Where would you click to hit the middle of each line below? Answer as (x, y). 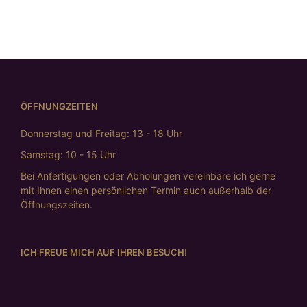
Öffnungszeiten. (57, 205)
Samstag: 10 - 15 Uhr (68, 155)
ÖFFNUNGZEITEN (59, 107)
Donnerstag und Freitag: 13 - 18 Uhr (101, 134)
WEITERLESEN (52, 8)
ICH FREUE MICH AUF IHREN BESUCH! (104, 253)
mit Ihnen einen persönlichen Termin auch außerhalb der (146, 191)
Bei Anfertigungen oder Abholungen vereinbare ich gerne (148, 176)
